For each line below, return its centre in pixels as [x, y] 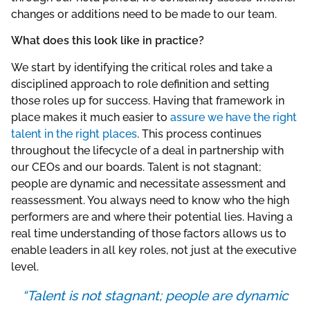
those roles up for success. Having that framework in [148, 100]
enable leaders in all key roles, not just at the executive [154, 250]
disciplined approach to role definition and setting [140, 84]
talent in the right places [74, 134]
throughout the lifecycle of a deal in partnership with [147, 150]
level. [26, 266]
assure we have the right [234, 117]
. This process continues [199, 134]
